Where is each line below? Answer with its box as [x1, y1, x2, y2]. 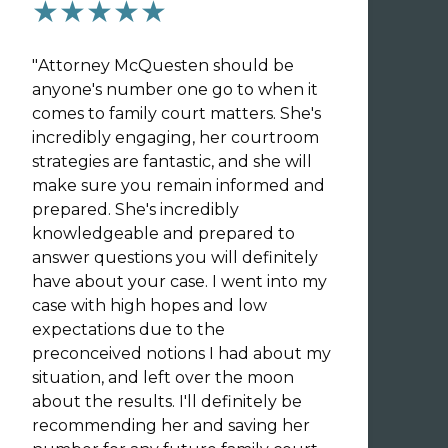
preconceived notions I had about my [32, 344, 331, 363]
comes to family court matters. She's [32, 104, 321, 123]
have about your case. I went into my [32, 272, 327, 291]
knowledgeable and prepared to [32, 224, 295, 243]
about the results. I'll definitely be [32, 392, 302, 411]
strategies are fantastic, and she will [32, 152, 312, 171]
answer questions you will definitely [32, 248, 318, 267]
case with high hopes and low [32, 296, 267, 315]
